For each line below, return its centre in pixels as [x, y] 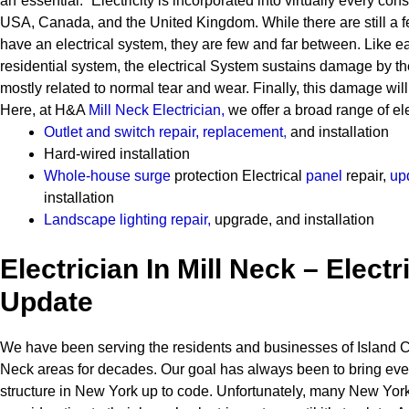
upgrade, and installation [293, 220]
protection [206, 176]
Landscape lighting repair [126, 220]
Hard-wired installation [117, 154]
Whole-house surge [107, 176]
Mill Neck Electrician [155, 110]
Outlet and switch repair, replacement [163, 132]
